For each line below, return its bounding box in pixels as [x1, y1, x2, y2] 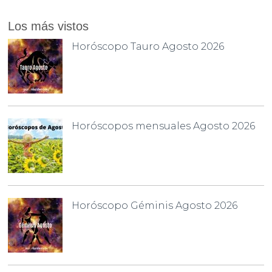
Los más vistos [8, 19, 89, 33]
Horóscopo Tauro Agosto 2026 [72, 40, 225, 52]
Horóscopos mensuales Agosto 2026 [72, 120, 256, 132]
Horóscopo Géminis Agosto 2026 [72, 199, 238, 211]
